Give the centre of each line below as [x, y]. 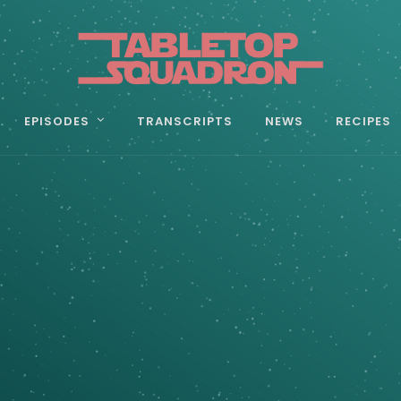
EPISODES [57, 121]
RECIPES [363, 121]
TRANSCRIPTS [184, 121]
